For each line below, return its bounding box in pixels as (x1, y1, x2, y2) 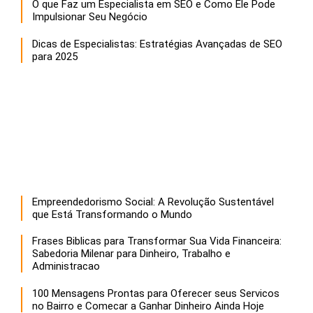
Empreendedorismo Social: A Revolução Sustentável (32, 195, 274, 208)
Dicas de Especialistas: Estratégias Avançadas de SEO (32, 37, 282, 50)
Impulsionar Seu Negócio (32, 10, 147, 23)
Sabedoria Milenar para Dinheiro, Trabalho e (32, 247, 231, 260)
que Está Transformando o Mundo (32, 208, 192, 221)
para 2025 (32, 50, 78, 63)
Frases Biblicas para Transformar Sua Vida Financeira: (32, 234, 282, 247)
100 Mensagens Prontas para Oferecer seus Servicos (32, 286, 279, 300)
